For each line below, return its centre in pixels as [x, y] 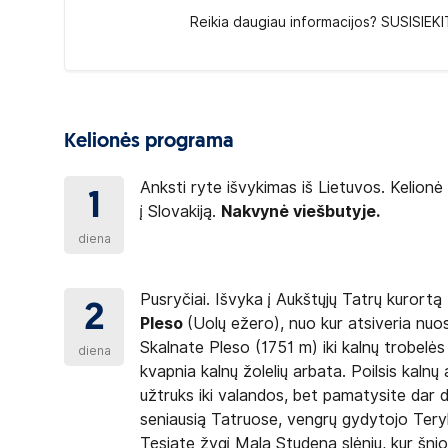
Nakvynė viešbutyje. [301, 211]
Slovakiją [180, 211]
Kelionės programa [149, 142]
